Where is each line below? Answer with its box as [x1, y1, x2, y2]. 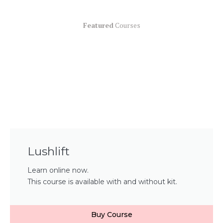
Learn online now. [27, 165, 89, 175]
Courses [113, 20, 140, 30]
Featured [83, 20, 113, 30]
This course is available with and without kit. [27, 177, 177, 186]
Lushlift [27, 144, 70, 158]
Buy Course [91, 210, 132, 219]
